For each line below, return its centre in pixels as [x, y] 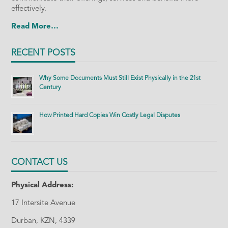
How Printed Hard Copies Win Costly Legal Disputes [110, 115]
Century [50, 87]
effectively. [29, 9]
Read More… [35, 26]
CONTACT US [40, 163]
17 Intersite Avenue [44, 203]
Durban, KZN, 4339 [44, 221]
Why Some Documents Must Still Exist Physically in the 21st [120, 78]
